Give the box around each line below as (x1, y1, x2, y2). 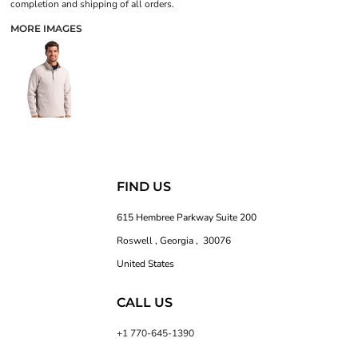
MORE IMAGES (10, 22, 82, 35)
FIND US (117, 178, 172, 194)
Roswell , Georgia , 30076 (117, 233, 232, 247)
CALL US (117, 294, 173, 310)
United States (117, 257, 175, 270)
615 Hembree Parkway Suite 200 (117, 210, 257, 224)
